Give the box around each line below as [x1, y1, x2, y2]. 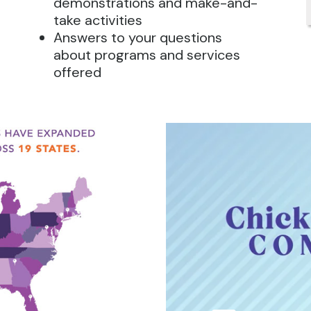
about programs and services [53, 46, 241, 64]
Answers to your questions [53, 28, 223, 47]
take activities [53, 11, 143, 29]
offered [53, 63, 102, 81]
